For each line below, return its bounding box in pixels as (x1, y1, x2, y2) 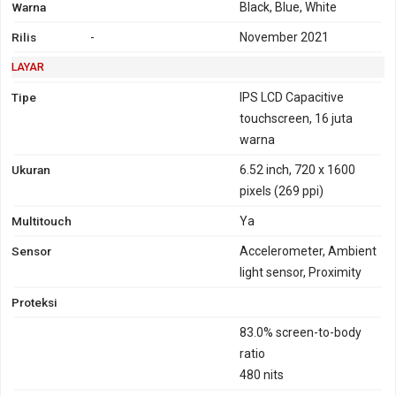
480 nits (240, 367, 285, 382)
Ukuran (11, 162, 50, 177)
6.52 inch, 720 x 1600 (240, 162, 356, 177)
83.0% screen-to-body (240, 324, 362, 339)
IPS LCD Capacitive (240, 89, 345, 104)
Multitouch (11, 213, 72, 228)
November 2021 (240, 29, 330, 44)
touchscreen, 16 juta (240, 110, 354, 126)
